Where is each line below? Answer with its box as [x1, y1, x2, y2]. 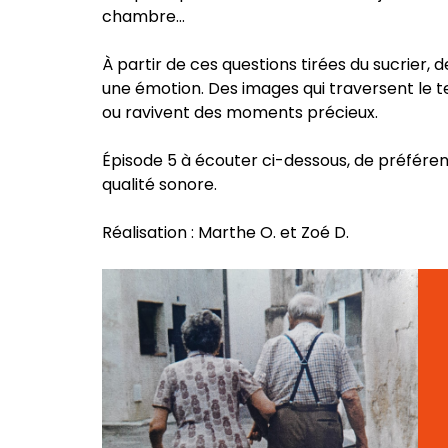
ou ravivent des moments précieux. [102, 100, 378, 124]
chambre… [102, 4, 189, 28]
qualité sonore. [102, 172, 217, 196]
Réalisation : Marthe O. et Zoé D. [102, 220, 349, 244]
